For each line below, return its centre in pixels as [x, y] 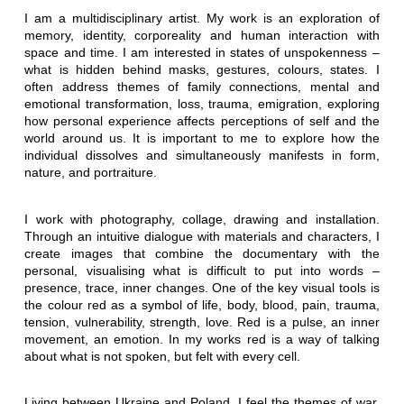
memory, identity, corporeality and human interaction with [202, 35]
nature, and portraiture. [91, 172]
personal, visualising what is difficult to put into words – [202, 270]
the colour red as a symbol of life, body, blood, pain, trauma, [202, 304]
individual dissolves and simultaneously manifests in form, [202, 155]
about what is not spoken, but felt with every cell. [163, 356]
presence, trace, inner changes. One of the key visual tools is [202, 287]
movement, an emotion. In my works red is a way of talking [202, 339]
